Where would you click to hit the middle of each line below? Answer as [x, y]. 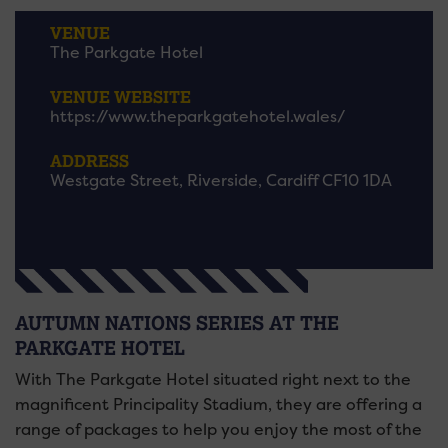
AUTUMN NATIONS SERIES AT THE [177, 323]
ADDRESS [89, 160]
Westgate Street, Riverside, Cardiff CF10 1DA [221, 180]
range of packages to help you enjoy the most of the [218, 429]
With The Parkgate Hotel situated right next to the [213, 379]
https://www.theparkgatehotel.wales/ [197, 116]
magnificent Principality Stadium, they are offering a [218, 404]
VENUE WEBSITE [120, 96]
